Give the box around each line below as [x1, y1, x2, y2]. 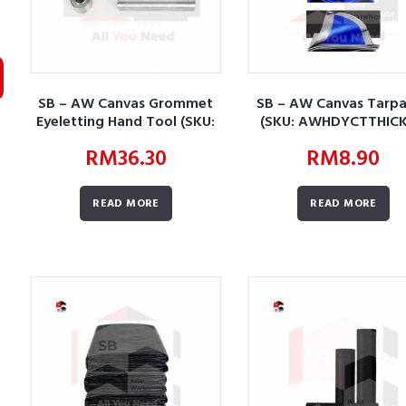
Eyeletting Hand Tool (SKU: [36, 111, 216, 135]
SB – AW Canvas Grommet [38, 92, 214, 117]
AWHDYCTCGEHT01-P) [52, 129, 199, 153]
